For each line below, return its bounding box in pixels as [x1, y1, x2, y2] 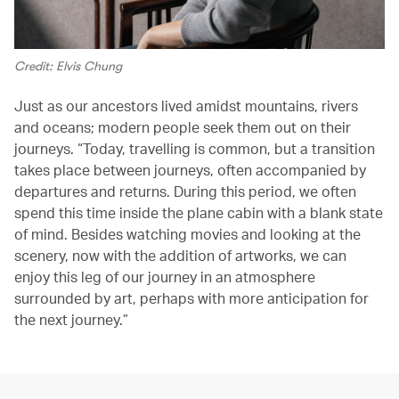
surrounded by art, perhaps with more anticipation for [14, 289, 369, 308]
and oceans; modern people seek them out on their [14, 118, 351, 137]
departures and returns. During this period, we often [14, 182, 356, 201]
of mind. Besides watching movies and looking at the [14, 224, 361, 244]
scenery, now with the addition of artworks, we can [14, 246, 346, 265]
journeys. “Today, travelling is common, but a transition [14, 139, 375, 159]
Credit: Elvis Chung [14, 59, 122, 74]
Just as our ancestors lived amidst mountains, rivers [14, 96, 358, 116]
